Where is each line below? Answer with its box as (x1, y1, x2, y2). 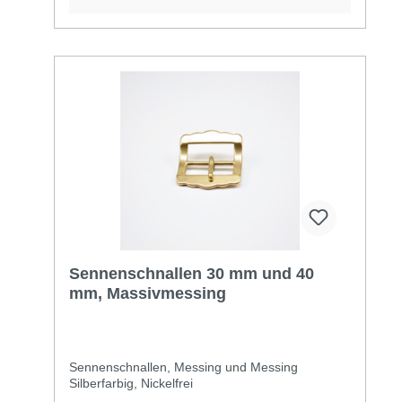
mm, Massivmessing (69, 284, 226, 302)
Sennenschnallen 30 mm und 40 (69, 264, 314, 283)
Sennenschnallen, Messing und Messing (69, 359, 298, 374)
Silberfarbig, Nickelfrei (69, 375, 193, 390)
